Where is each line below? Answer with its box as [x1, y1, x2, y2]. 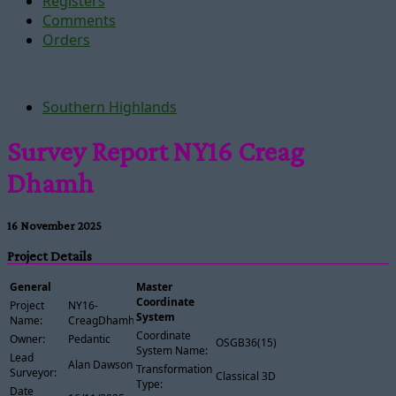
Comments [42, 11, 116, 30]
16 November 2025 [7, 217, 102, 232]
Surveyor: [10, 364, 57, 380]
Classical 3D [215, 368, 276, 384]
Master [135, 278, 172, 294]
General [10, 278, 51, 294]
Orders [42, 30, 90, 49]
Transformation [135, 361, 212, 377]
